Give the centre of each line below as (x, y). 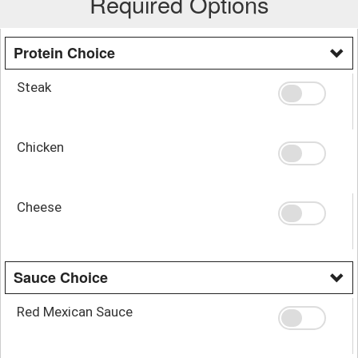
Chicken (40, 147)
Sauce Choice (61, 277)
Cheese (39, 207)
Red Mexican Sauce (75, 311)
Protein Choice (64, 52)
